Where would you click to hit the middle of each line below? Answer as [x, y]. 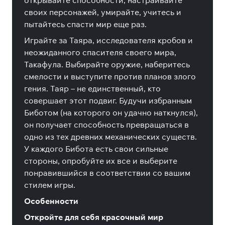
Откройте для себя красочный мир [94, 217]
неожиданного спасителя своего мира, [100, 52]
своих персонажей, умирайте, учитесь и [103, 12]
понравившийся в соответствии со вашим [107, 173]
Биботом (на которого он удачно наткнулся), [111, 113]
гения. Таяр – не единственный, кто [92, 88]
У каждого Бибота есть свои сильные [96, 149]
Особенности [51, 201]
